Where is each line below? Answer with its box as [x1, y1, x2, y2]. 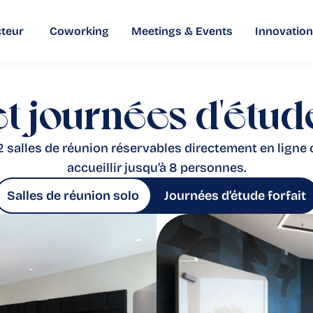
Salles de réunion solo [7, 188, 139, 203]
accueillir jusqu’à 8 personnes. [66, 160, 247, 175]
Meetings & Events [131, 24, 233, 38]
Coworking [50, 24, 109, 38]
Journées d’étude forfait [164, 188, 306, 203]
